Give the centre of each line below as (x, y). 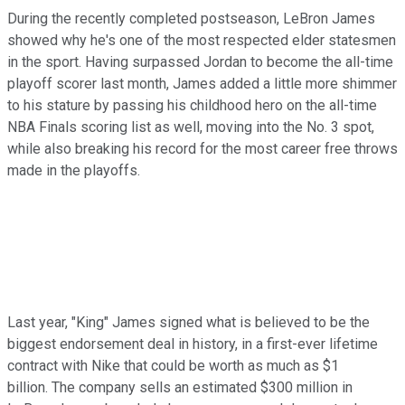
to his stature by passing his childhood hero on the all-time (192, 106)
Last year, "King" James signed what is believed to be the (188, 323)
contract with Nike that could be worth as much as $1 (173, 366)
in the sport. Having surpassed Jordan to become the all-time (200, 62)
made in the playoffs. (75, 171)
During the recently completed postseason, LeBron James (191, 19)
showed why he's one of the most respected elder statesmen (202, 41)
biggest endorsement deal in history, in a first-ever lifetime (193, 344)
